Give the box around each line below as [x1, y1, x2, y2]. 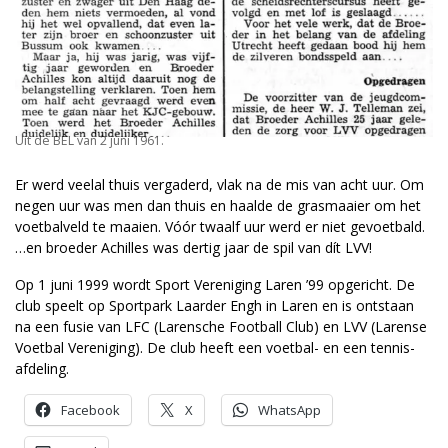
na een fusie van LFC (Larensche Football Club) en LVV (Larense [15, 316, 427, 336]
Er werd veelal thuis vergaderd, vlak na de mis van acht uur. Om [15, 174, 424, 194]
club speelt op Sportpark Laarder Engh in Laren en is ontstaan [15, 295, 414, 315]
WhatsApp [258, 400, 321, 419]
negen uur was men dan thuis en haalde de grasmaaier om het [15, 195, 421, 215]
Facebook [61, 400, 120, 419]
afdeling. [15, 358, 69, 378]
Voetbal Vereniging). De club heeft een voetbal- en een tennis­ [15, 337, 415, 357]
